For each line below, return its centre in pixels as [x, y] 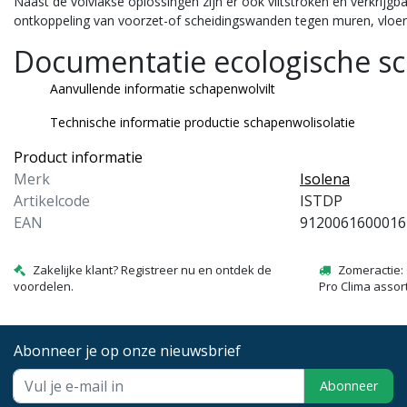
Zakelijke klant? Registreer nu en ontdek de [152, 269]
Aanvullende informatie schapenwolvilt [163, 88]
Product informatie [78, 157]
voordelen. [44, 286]
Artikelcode [52, 200]
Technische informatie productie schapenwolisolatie [203, 122]
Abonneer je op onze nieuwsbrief [127, 350]
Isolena [325, 179]
